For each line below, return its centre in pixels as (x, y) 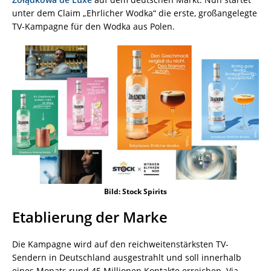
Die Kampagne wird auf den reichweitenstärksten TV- (120, 244)
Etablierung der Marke (90, 217)
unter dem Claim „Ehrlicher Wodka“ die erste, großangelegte (135, 13)
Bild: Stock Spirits (135, 192)
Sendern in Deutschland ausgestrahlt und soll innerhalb (127, 258)
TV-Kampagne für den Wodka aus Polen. (93, 26)
